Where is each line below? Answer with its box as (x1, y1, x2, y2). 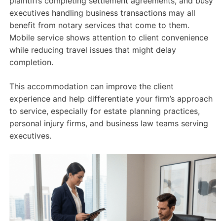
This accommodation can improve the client (9, 81, 174, 92)
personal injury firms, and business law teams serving (9, 118, 208, 129)
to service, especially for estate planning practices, (9, 106, 200, 116)
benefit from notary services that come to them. (9, 20, 189, 31)
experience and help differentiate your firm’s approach (9, 94, 213, 104)
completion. (9, 57, 53, 68)
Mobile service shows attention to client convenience (9, 33, 208, 43)
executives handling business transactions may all (9, 8, 195, 18)
